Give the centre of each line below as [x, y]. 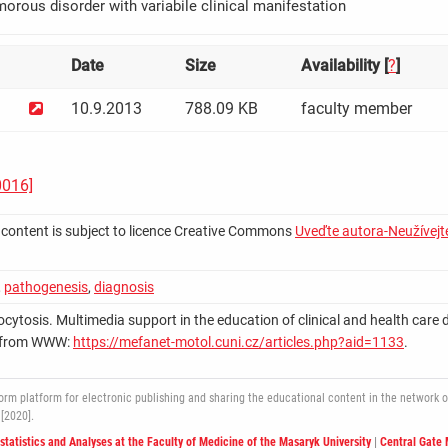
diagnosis [124, 287]
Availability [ [344, 66]
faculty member [356, 109]
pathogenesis [46, 287]
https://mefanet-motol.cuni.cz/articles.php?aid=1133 [238, 342]
